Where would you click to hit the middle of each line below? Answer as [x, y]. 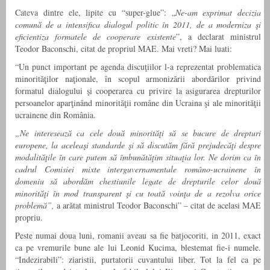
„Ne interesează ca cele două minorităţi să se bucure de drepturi [138, 133]
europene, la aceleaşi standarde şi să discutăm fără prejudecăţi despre [138, 145]
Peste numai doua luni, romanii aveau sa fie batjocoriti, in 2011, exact [138, 236]
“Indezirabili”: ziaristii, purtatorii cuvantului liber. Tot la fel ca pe [138, 260]
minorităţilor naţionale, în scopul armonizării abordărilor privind [138, 79]
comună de [36, 25]
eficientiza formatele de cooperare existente [96, 37]
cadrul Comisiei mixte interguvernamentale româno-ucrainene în [138, 169]
